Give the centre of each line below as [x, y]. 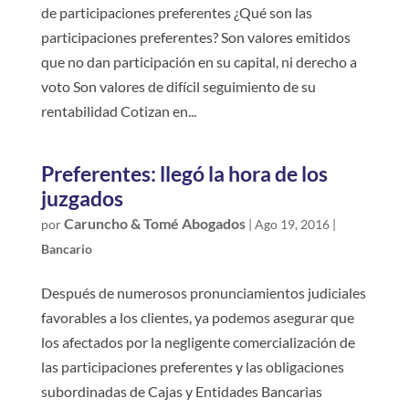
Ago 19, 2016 [292, 224]
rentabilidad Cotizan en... [118, 110]
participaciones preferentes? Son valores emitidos [195, 37]
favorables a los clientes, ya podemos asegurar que [197, 317]
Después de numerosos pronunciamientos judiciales [203, 292]
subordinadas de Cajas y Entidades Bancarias [181, 391]
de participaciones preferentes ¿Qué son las [176, 12]
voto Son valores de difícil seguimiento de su [178, 86]
